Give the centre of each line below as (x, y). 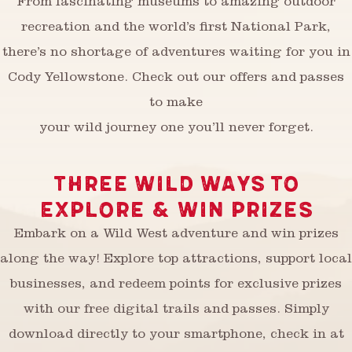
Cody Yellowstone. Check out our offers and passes (176, 79)
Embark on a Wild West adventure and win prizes (176, 235)
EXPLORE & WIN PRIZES (176, 210)
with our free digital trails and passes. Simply (176, 310)
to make (176, 104)
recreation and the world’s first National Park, (176, 28)
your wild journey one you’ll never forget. (176, 129)
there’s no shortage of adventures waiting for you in (176, 53)
